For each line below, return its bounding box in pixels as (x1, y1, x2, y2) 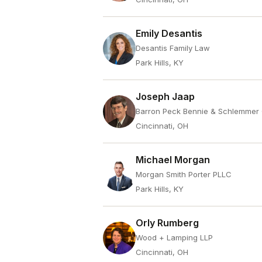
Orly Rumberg (136, 217, 199, 229)
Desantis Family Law (136, 43, 210, 53)
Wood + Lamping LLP (136, 233, 213, 242)
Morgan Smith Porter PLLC (136, 170, 232, 179)
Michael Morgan (136, 154, 210, 166)
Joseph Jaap (136, 91, 195, 102)
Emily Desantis (136, 27, 202, 39)
